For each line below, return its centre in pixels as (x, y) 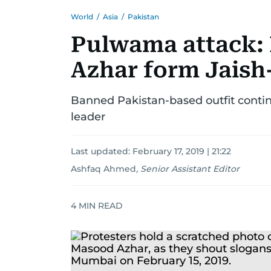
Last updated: (102, 151)
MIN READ (100, 205)
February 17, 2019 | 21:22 (182, 151)
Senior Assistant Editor (190, 169)
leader (88, 117)
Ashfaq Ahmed (103, 169)
